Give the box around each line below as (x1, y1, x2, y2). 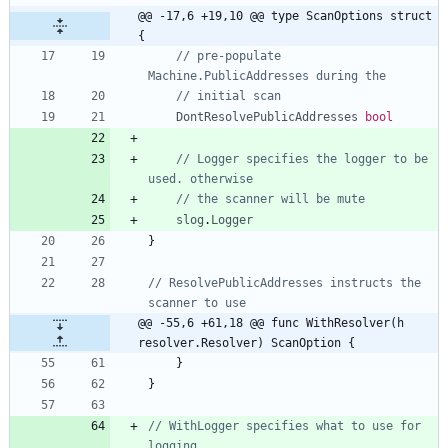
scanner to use (148, 296, 246, 311)
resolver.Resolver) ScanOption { (138, 336, 355, 351)
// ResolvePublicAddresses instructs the (148, 276, 421, 291)
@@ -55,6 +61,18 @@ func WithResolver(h (138, 316, 404, 331)
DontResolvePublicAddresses (176, 110, 358, 125)
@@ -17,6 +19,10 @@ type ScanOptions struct (138, 9, 432, 24)
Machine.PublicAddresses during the (148, 69, 386, 84)
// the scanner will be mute (176, 192, 365, 207)
